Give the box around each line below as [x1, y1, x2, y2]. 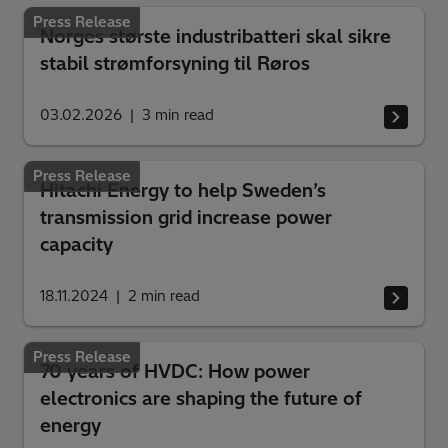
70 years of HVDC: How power [40, 360, 310, 384]
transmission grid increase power [40, 206, 332, 230]
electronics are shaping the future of [40, 387, 362, 411]
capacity [40, 233, 113, 257]
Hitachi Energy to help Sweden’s [40, 179, 326, 203]
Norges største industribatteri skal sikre [40, 25, 391, 49]
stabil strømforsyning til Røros [40, 52, 310, 76]
